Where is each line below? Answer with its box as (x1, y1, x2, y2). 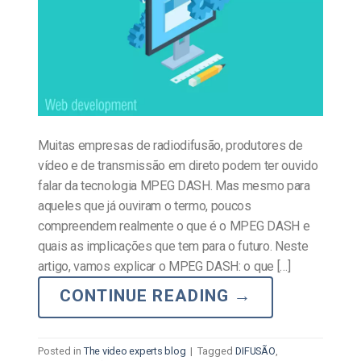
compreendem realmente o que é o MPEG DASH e (38, 218, 310, 234)
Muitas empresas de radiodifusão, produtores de (38, 137, 303, 153)
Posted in (38, 345, 84, 358)
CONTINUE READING (60, 285, 234, 305)
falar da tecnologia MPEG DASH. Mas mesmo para (38, 177, 310, 193)
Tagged (197, 345, 236, 358)
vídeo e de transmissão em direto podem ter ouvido (38, 157, 318, 173)
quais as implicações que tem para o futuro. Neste (38, 238, 309, 254)
